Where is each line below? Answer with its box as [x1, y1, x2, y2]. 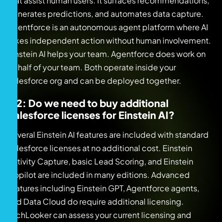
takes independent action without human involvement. [7, 35, 211, 46]
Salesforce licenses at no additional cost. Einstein [7, 143, 192, 154]
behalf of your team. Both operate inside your [7, 62, 176, 73]
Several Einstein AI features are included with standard [7, 129, 209, 140]
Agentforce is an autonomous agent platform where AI [7, 22, 208, 33]
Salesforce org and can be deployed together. [7, 75, 181, 86]
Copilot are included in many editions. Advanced [7, 169, 190, 180]
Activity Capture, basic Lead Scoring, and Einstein [7, 156, 193, 167]
